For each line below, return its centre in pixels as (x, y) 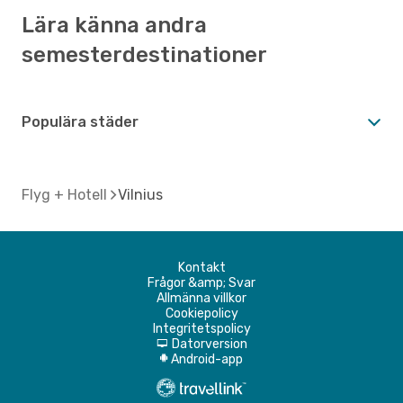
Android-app (207, 359)
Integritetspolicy (201, 328)
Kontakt (201, 267)
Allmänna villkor (201, 298)
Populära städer (80, 121)
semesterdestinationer (144, 54)
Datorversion (209, 344)
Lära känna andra (114, 25)
